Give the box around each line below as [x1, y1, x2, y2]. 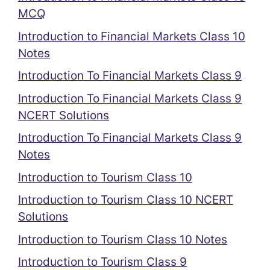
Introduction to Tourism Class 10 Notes [18, 232, 227, 246]
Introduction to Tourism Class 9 [18, 255, 187, 269]
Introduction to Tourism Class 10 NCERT [18, 193, 233, 207]
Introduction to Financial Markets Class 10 [18, 29, 245, 43]
